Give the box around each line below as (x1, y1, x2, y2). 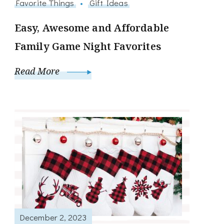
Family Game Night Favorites (14, 39, 161, 53)
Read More (14, 65, 62, 77)
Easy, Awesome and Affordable (14, 21, 169, 35)
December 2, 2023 (19, 211, 87, 222)
